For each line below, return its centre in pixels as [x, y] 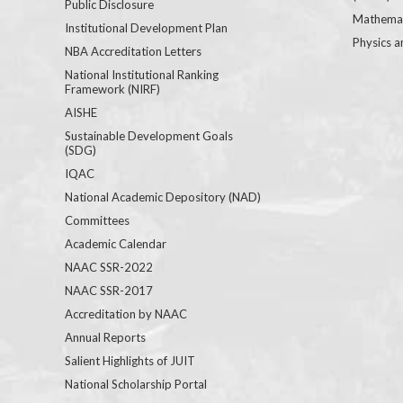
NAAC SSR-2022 [109, 267]
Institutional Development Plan [146, 27]
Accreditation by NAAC [126, 313]
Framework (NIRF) [112, 89]
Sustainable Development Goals [149, 135]
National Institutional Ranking [142, 74]
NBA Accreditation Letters [133, 51]
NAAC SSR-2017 [109, 290]
